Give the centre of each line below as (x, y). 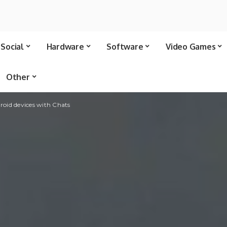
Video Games (191, 47)
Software (125, 47)
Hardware (65, 47)
